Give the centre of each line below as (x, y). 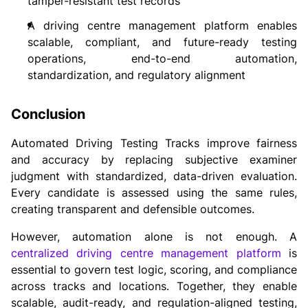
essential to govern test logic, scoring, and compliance (154, 270)
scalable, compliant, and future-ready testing (162, 42)
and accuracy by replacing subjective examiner (154, 160)
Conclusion (48, 114)
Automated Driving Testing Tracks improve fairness (154, 143)
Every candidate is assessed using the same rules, (154, 193)
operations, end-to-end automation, (162, 59)
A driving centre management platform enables (162, 26)
